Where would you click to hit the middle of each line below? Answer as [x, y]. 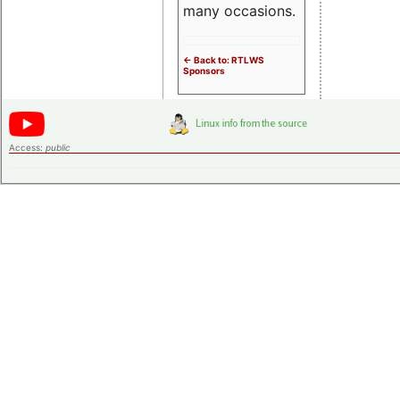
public [58, 147]
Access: [27, 147]
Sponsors [204, 70]
